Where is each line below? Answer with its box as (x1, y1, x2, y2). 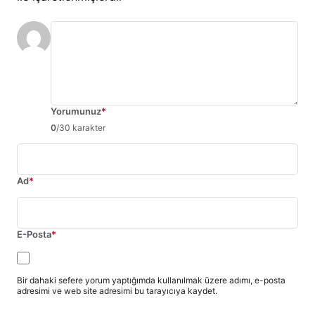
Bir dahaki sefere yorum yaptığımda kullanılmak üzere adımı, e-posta (17, 275, 285, 286)
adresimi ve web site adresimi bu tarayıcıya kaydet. (17, 285, 217, 297)
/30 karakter (56, 122, 105, 133)
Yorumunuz (51, 105, 101, 117)
